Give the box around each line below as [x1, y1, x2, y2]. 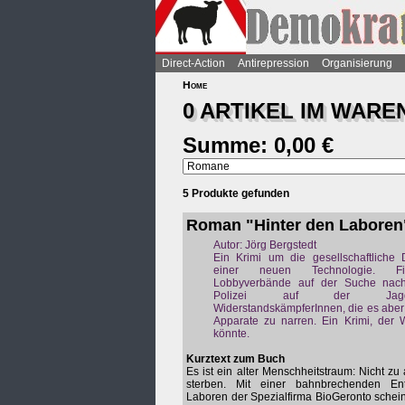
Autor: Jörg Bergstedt [213, 239, 316, 251]
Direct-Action [162, 57, 225, 70]
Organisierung [322, 57, 392, 70]
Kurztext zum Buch [186, 353, 285, 365]
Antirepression [238, 57, 309, 70]
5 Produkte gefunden [183, 187, 289, 200]
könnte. [213, 327, 250, 340]
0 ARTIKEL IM [183, 99, 331, 123]
